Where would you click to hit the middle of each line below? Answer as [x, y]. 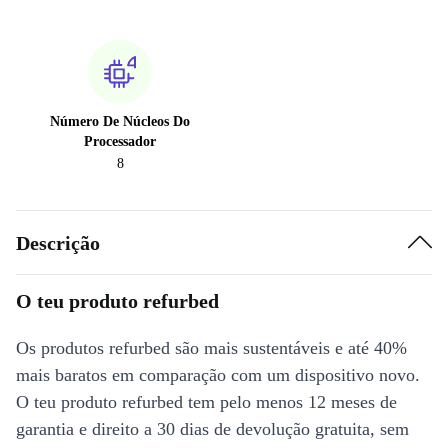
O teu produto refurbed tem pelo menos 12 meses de [206, 402]
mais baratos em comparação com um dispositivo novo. [218, 375]
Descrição [58, 242]
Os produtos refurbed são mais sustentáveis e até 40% [211, 348]
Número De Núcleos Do [120, 121]
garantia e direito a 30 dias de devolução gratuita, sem [212, 429]
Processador [120, 141]
